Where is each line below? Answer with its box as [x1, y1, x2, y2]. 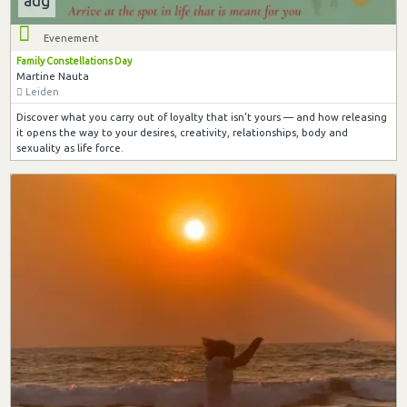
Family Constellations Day [15, 55, 132, 67]
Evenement [44, 32, 100, 45]
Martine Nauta [15, 70, 89, 83]
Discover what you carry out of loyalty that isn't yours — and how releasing [15, 110, 387, 123]
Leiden [22, 85, 59, 98]
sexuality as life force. [15, 141, 124, 154]
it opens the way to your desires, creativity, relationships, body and [15, 125, 348, 138]
